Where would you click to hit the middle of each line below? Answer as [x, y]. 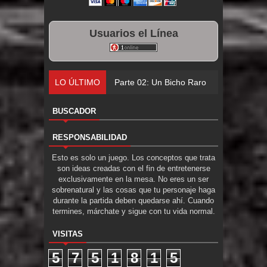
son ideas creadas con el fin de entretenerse [133, 168]
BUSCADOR [74, 111]
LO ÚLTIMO [77, 82]
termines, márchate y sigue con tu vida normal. [133, 211]
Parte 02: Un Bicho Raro [160, 82]
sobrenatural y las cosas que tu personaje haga [133, 190]
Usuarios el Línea [133, 33]
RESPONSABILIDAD [90, 137]
